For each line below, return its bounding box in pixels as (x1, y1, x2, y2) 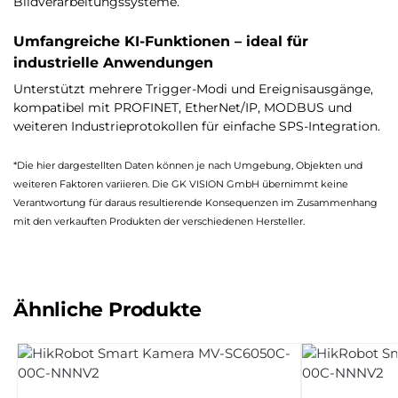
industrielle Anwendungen (13, 53, 213, 71)
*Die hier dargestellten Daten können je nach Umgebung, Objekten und (13, 160, 362, 172)
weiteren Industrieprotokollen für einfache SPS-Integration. (13, 118, 380, 134)
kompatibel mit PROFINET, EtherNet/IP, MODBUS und (13, 99, 352, 115)
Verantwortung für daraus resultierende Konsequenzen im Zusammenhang (13, 197, 378, 210)
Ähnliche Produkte (13, 297, 203, 322)
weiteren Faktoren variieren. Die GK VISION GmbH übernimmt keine (13, 179, 348, 191)
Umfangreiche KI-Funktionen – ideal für (13, 32, 308, 50)
